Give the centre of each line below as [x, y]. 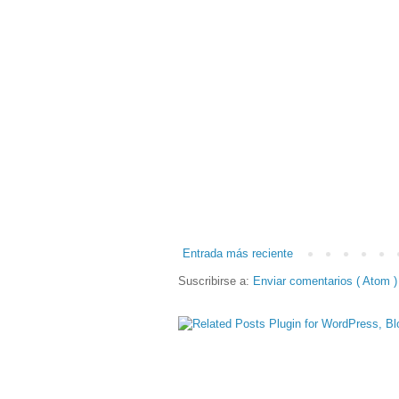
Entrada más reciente [238, 253]
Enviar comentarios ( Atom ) [325, 281]
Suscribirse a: [216, 281]
